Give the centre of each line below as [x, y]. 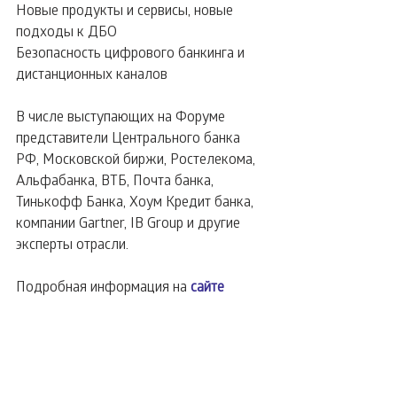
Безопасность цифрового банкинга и [132, 51]
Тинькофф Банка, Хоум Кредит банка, [136, 200]
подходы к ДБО [66, 30]
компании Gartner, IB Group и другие [130, 222]
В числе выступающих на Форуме [122, 115]
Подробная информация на [103, 285]
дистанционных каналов [92, 73]
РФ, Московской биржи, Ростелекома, [137, 158]
